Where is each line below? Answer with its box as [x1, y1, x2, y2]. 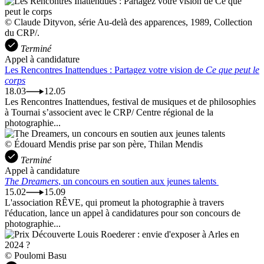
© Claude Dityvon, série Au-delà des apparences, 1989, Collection [5, 16, 252, 27]
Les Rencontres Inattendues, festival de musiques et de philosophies [5, 96, 256, 107]
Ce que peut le [206, 64, 259, 75]
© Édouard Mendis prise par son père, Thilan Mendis [5, 138, 203, 149]
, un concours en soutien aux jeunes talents [58, 176, 219, 186]
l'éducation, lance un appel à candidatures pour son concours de [5, 207, 240, 218]
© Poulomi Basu [5, 250, 67, 260]
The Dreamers [5, 176, 58, 186]
